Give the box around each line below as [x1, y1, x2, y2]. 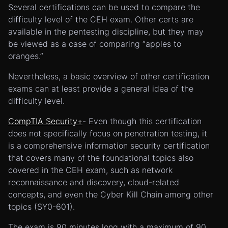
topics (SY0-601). [8, 202, 75, 212]
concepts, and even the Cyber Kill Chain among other [8, 189, 213, 199]
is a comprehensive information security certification [8, 140, 210, 151]
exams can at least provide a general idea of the [8, 83, 193, 94]
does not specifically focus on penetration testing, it [8, 128, 207, 138]
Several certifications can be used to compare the [8, 2, 200, 12]
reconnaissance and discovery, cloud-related [8, 177, 179, 187]
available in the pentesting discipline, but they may [8, 26, 204, 37]
